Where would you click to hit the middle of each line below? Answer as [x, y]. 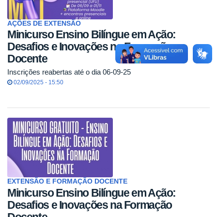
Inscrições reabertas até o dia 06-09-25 [69, 72]
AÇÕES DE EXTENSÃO [44, 23]
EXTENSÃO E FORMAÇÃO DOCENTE [67, 182]
